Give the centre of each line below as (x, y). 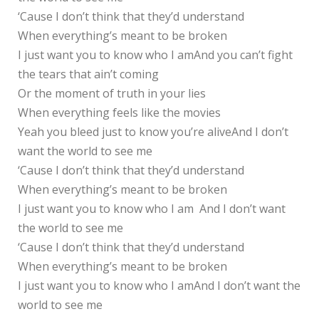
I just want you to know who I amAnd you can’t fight (155, 54)
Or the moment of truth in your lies (112, 93)
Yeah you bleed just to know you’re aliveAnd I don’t (153, 131)
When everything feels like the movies (119, 112)
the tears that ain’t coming (88, 74)
